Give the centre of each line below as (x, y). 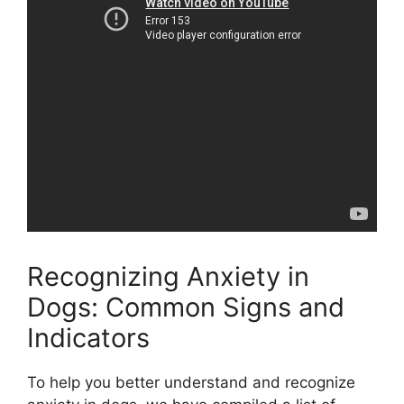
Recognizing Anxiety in (168, 276)
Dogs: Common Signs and (186, 307)
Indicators (88, 337)
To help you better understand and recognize (191, 382)
